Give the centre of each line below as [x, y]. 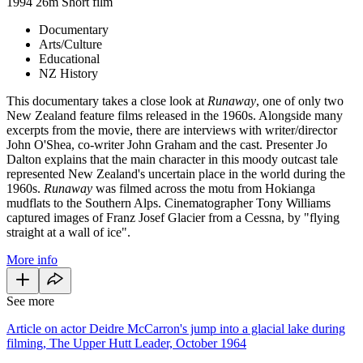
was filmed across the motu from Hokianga [205, 188]
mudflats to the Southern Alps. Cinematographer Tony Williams [169, 203]
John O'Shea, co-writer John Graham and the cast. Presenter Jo [167, 144]
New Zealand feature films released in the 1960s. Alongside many [175, 115]
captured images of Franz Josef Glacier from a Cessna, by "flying [173, 217]
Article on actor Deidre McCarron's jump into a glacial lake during [176, 328]
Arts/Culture [70, 44]
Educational [69, 58]
